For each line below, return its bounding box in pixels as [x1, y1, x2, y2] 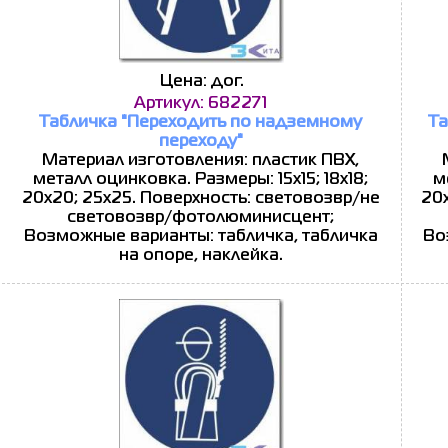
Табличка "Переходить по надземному [39, 116, 362, 130]
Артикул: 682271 [134, 97, 267, 111]
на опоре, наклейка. [118, 249, 283, 263]
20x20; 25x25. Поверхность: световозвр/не [21, 192, 380, 206]
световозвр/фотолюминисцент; [67, 211, 334, 225]
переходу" [158, 135, 243, 149]
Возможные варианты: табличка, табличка [23, 230, 378, 244]
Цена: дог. [160, 75, 244, 89]
